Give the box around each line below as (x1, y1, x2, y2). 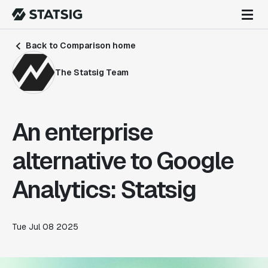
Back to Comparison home (24, 40, 136, 51)
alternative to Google (12, 145, 233, 176)
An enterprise (12, 117, 153, 148)
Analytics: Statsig (12, 174, 196, 205)
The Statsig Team (55, 66, 129, 78)
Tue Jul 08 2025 (12, 221, 78, 232)
